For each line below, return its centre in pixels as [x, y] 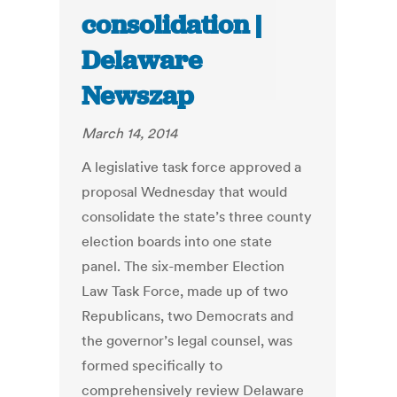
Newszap [138, 96]
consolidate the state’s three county [197, 217]
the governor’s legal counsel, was [187, 341]
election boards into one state [177, 241]
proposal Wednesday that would [185, 192]
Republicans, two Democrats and [188, 316]
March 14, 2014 [130, 133]
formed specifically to [152, 366]
